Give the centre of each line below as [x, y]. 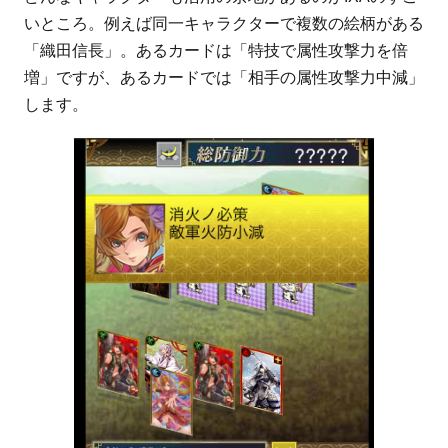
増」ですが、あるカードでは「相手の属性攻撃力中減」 [224, 77]
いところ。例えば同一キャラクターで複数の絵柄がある [224, 23]
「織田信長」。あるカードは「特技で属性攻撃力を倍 [216, 50]
